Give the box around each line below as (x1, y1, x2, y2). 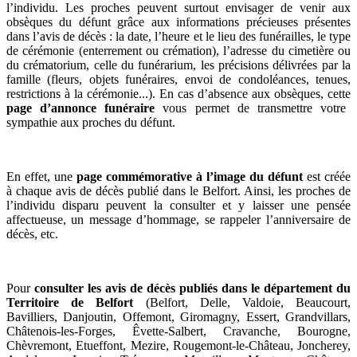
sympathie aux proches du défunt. (6, 116, 175, 129)
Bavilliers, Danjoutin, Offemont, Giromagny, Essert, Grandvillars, (6, 310, 351, 324)
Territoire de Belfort (6, 296, 146, 309)
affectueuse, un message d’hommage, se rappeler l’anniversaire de (6, 213, 351, 226)
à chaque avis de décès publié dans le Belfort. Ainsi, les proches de (6, 184, 351, 198)
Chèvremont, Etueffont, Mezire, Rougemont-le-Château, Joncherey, (6, 339, 351, 352)
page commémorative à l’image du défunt (73, 170, 303, 183)
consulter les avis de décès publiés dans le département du (34, 281, 351, 295)
